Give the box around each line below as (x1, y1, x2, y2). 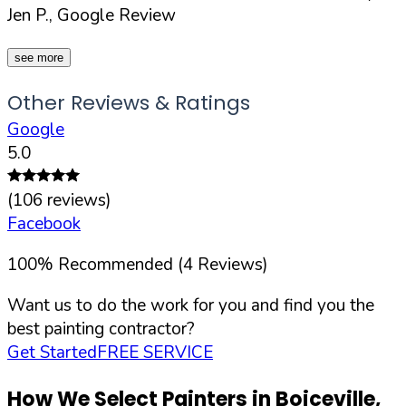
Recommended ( (58, 252, 183, 276)
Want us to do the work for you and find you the (7, 293, 374, 317)
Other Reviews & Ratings (7, 88, 250, 117)
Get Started (7, 340, 97, 364)
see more (14, 50, 63, 64)
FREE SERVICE (97, 340, 213, 364)
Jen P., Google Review (7, 3, 176, 27)
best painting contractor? (7, 316, 195, 341)
